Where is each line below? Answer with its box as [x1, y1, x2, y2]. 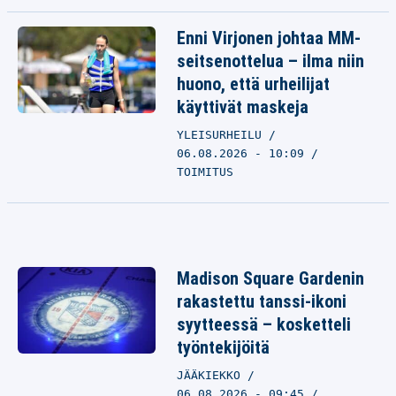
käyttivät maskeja [177, 96, 308, 118]
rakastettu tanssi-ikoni [177, 291, 346, 312]
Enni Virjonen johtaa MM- [177, 27, 361, 49]
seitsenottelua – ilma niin [177, 50, 364, 72]
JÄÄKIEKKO [177, 369, 247, 382]
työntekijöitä [177, 337, 270, 358]
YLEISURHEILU [177, 128, 269, 141]
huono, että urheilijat [177, 73, 330, 95]
